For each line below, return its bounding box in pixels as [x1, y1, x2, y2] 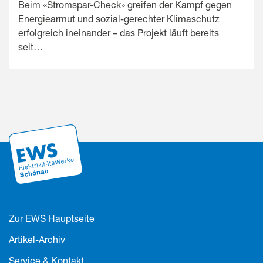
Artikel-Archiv [9, 233, 65, 245]
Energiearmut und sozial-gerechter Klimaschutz [18, 13, 220, 25]
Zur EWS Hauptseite [9, 212, 95, 224]
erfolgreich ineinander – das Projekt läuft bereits [18, 27, 219, 39]
